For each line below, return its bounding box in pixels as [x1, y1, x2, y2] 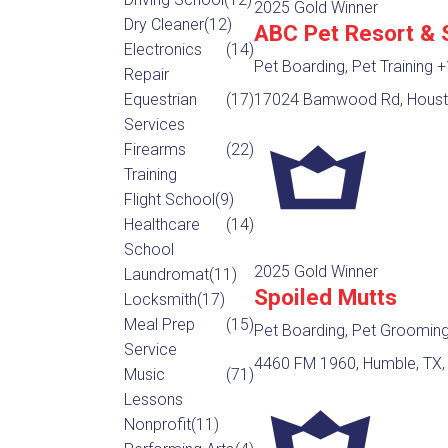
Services [123, 114, 185, 134]
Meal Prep [123, 314, 195, 334]
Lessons [123, 389, 183, 409]
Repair [123, 64, 169, 84]
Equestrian [123, 89, 197, 109]
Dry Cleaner [123, 14, 204, 34]
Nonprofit [123, 414, 191, 434]
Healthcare [123, 214, 200, 234]
